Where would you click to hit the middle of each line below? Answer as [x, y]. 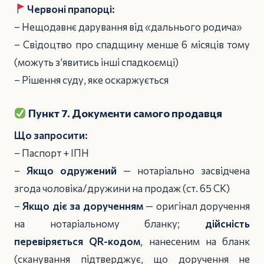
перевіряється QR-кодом [77, 242]
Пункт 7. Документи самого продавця [124, 113]
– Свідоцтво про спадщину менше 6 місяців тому [132, 44]
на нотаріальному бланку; [110, 224]
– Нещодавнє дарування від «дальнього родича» [128, 27]
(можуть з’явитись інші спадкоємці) [96, 62]
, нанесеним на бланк [195, 242]
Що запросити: [51, 136]
